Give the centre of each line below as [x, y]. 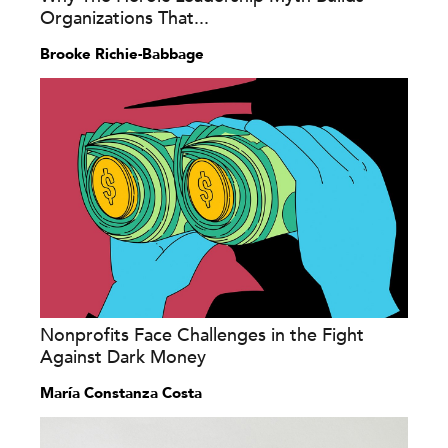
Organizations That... [124, 18]
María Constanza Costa [121, 392]
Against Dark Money [123, 357]
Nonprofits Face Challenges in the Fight [202, 335]
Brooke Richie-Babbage [122, 53]
